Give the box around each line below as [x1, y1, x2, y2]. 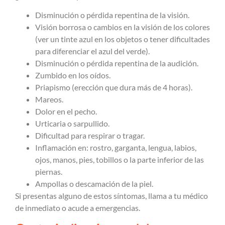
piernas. [35, 167, 62, 177]
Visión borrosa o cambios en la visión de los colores [35, 22, 210, 32]
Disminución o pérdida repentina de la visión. [35, 10, 189, 20]
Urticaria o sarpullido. [35, 119, 109, 129]
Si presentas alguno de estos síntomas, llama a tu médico [15, 191, 208, 201]
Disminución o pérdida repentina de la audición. [35, 58, 198, 68]
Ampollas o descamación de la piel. [35, 179, 153, 189]
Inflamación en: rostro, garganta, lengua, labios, [35, 143, 196, 153]
